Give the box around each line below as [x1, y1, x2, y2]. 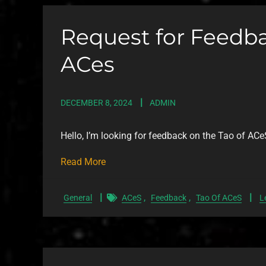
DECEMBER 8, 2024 [61, 98, 132, 107]
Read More [61, 156, 106, 167]
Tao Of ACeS [196, 193, 242, 202]
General [64, 193, 92, 202]
